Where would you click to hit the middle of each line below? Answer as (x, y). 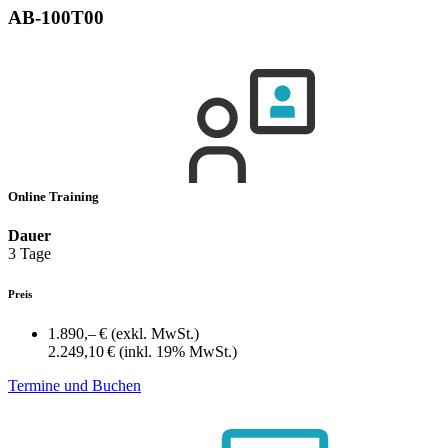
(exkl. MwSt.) (155, 333)
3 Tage (29, 254)
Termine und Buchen (74, 385)
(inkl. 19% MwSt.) (178, 351)
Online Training (55, 196)
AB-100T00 (56, 17)
